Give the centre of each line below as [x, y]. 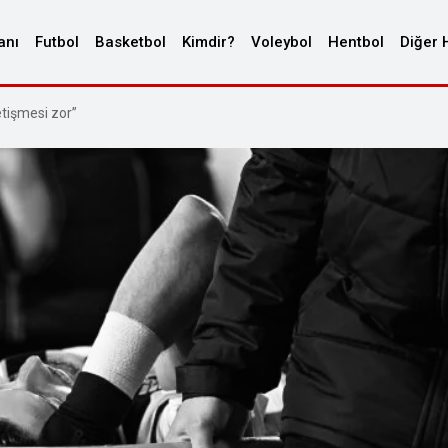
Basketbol [130, 42]
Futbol [57, 42]
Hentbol [356, 42]
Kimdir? [208, 42]
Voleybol [281, 42]
